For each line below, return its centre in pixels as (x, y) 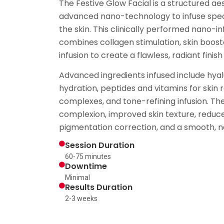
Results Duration (98, 187)
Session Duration (99, 145)
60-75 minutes (88, 157)
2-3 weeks (81, 199)
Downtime (86, 166)
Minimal (77, 178)
